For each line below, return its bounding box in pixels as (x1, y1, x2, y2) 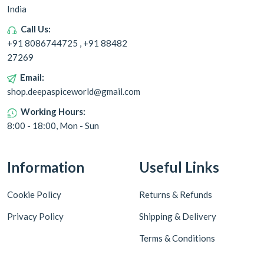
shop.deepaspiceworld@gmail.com (7, 86, 140, 97)
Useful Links (139, 159, 219, 176)
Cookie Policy (7, 189, 61, 200)
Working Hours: (21, 106, 85, 117)
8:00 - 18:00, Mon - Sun (7, 120, 99, 131)
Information (7, 159, 84, 176)
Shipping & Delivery (139, 211, 216, 222)
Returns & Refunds (139, 189, 212, 200)
